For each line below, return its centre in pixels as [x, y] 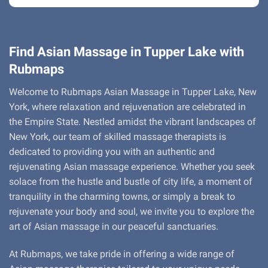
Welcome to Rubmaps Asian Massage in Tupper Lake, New [133, 92]
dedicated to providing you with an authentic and [112, 152]
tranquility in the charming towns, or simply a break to [122, 197]
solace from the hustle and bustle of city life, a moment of [131, 182]
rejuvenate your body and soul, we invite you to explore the [132, 212]
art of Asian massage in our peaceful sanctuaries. [114, 227]
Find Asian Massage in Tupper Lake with [127, 52]
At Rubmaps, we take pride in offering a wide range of [122, 254]
